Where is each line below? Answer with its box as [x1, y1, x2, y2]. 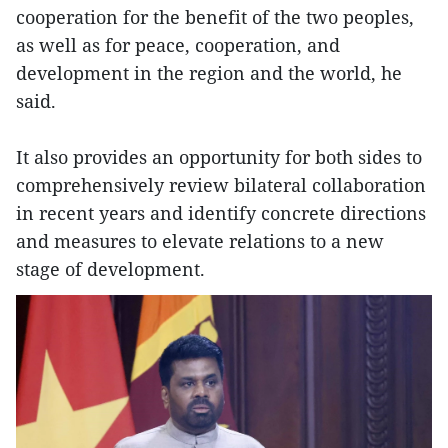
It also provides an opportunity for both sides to [16, 145, 422, 170]
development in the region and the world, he [16, 61, 402, 86]
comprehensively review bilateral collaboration [16, 173, 426, 198]
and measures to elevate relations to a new [16, 229, 384, 254]
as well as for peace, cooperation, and [16, 33, 340, 58]
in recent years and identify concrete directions [16, 201, 426, 226]
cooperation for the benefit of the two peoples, [16, 5, 414, 30]
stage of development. [16, 257, 205, 282]
